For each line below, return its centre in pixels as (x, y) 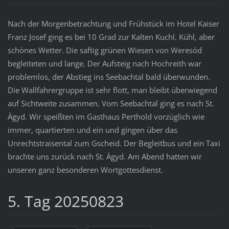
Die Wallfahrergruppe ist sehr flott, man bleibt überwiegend (112, 90)
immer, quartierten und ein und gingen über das (92, 130)
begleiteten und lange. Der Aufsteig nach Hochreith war (104, 64)
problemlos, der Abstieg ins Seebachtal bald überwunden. (109, 77)
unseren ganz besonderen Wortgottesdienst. (86, 170)
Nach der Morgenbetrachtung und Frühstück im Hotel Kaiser (113, 24)
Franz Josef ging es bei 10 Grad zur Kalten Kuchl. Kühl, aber (111, 37)
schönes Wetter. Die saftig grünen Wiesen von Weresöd (105, 50)
